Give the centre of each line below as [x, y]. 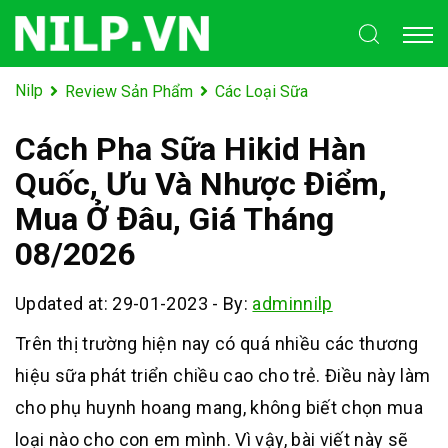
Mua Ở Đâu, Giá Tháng [174, 218]
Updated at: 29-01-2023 [111, 303]
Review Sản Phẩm [129, 91]
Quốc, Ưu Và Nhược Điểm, [201, 183]
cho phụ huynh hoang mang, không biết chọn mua [219, 407]
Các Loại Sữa [261, 91]
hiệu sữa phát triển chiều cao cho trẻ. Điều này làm [223, 375]
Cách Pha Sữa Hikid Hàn [190, 148]
